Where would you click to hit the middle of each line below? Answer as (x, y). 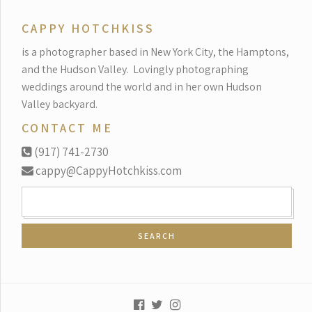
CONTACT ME (67, 127)
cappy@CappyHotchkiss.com (108, 171)
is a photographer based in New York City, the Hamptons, (155, 52)
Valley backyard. (60, 104)
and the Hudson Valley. (75, 69)
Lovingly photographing (191, 69)
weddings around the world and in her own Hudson (142, 86)
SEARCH (37, 192)
